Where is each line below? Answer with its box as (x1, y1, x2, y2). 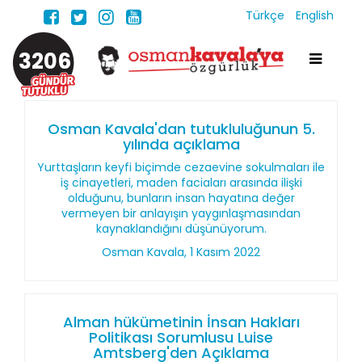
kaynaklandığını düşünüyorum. (95, 221, 267, 237)
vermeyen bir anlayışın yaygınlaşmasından (61, 205, 301, 221)
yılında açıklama (122, 134, 240, 154)
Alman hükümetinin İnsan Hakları (62, 312, 300, 332)
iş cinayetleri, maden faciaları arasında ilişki (60, 175, 302, 191)
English (296, 7, 334, 23)
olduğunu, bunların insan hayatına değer (67, 190, 295, 206)
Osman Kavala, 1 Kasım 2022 (102, 244, 260, 260)
